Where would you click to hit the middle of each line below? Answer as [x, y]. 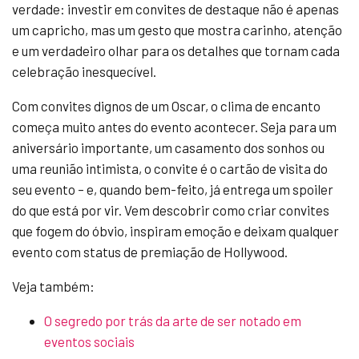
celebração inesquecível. [84, 71]
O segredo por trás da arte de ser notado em [173, 320]
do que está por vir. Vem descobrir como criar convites [171, 210]
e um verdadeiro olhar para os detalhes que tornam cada [176, 50]
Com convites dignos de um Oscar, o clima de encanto [166, 105]
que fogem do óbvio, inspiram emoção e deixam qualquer [175, 230]
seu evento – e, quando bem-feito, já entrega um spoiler [173, 189]
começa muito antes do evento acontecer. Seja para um [174, 126]
